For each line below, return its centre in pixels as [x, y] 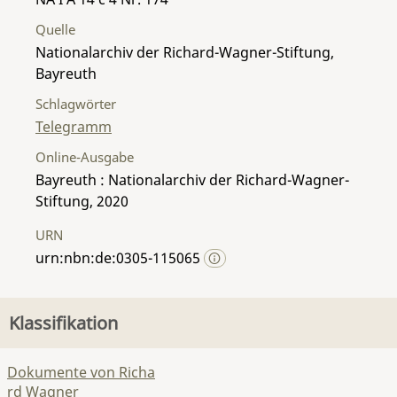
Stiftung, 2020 [82, 201]
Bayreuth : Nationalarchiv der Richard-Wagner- [192, 179]
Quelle [55, 29]
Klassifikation [63, 323]
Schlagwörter [76, 103]
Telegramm [74, 126]
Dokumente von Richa [81, 372]
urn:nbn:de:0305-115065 [120, 257]
